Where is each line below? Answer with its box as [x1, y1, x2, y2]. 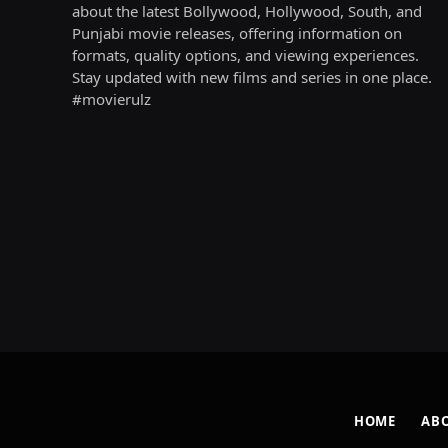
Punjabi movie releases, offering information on [72, 22, 402, 43]
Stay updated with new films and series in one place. [72, 66, 432, 87]
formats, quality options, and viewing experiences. [72, 44, 419, 65]
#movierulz [72, 88, 151, 109]
